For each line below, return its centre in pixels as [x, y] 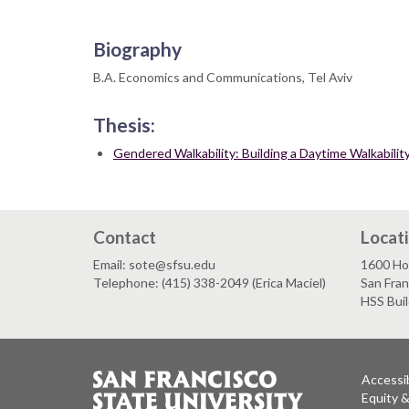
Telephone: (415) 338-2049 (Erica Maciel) [210, 283]
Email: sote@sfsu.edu [154, 264]
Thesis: [124, 125]
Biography [137, 49]
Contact [125, 237]
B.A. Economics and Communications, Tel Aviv [223, 78]
